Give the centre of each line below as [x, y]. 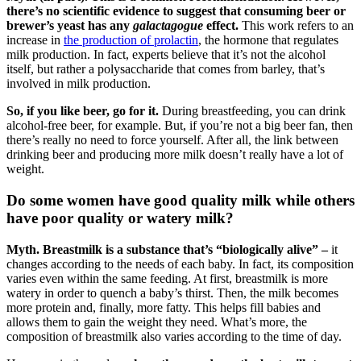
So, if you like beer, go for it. [84, 111]
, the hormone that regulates [268, 40]
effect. [222, 26]
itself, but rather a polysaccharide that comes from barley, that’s [166, 69]
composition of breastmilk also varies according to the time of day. [174, 336]
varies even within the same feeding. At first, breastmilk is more [167, 278]
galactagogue [168, 26]
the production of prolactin [131, 40]
